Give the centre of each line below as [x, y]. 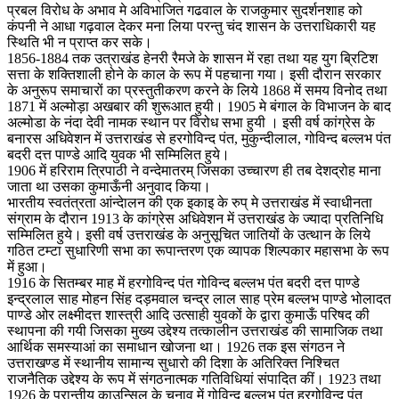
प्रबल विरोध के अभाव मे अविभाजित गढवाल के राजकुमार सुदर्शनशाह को [185, 10]
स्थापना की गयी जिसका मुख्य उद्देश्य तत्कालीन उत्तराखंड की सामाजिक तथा [195, 330]
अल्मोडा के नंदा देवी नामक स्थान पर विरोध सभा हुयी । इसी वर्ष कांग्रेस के [191, 122]
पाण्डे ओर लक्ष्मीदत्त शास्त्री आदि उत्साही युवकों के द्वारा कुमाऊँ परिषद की [188, 314]
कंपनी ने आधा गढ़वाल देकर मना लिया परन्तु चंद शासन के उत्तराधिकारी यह [191, 26]
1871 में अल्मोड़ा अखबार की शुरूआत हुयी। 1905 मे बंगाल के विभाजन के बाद [199, 106]
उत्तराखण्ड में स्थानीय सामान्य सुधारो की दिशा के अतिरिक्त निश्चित [173, 362]
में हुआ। [27, 266]
